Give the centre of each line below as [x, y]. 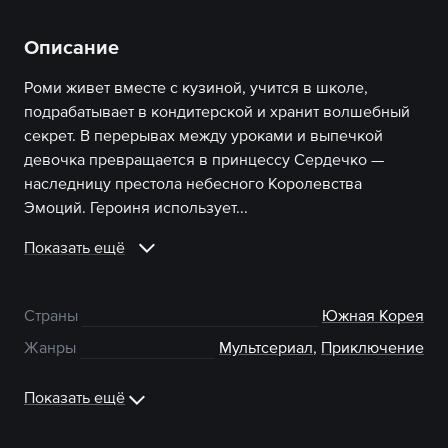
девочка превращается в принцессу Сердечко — [204, 159]
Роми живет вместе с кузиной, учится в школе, [196, 87]
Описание [71, 47]
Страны [51, 315]
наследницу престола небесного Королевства [193, 183]
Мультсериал [266, 347]
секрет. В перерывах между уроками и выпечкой [203, 135]
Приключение [372, 347]
